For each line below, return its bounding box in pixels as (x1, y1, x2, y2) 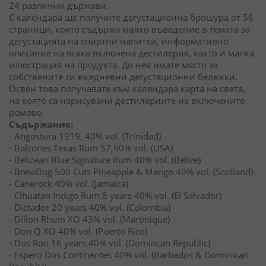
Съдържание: (9, 118, 73, 130)
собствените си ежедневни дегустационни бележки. (9, 71, 237, 83)
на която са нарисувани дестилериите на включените (9, 94, 245, 106)
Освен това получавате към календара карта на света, (9, 83, 245, 94)
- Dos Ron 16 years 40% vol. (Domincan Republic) (9, 237, 210, 249)
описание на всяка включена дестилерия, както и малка (9, 47, 254, 59)
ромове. (9, 106, 44, 118)
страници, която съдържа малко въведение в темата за (9, 23, 250, 35)
